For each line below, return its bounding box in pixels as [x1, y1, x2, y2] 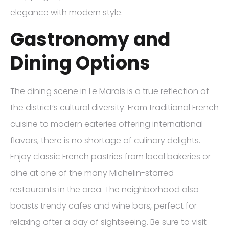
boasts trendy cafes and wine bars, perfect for [10, 200, 197, 212]
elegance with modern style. [10, 6, 123, 18]
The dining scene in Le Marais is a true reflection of [10, 85, 209, 98]
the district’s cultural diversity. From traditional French [10, 102, 219, 114]
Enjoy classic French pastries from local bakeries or [10, 151, 211, 163]
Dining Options [10, 50, 150, 77]
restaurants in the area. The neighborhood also [10, 184, 199, 196]
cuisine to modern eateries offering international [10, 118, 203, 130]
